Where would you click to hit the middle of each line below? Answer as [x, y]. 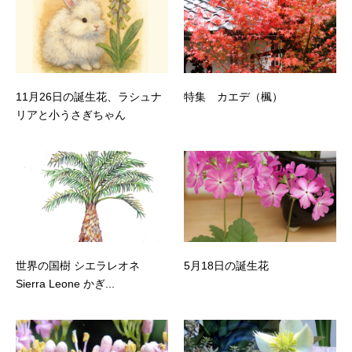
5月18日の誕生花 [226, 266]
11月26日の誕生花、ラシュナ [89, 96]
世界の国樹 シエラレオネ [78, 266]
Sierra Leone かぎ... [65, 284]
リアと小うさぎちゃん [71, 114]
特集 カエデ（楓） [233, 96]
